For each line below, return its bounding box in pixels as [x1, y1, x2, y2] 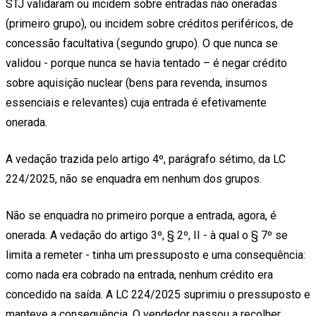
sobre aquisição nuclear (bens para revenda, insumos [6, 76, 267, 90]
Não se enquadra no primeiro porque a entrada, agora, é [6, 209, 276, 223]
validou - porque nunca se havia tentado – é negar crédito [6, 56, 287, 71]
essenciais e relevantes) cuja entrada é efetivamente [6, 96, 267, 110]
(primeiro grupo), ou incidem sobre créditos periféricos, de [6, 17, 293, 31]
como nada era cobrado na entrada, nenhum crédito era [6, 268, 273, 282]
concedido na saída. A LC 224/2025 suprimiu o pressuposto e [6, 288, 310, 302]
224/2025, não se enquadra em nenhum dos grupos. [6, 172, 265, 186]
